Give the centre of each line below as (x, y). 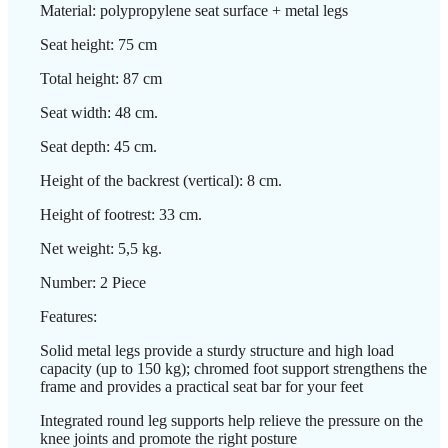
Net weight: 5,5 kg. (101, 248)
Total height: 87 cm (101, 78)
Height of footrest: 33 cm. (121, 214)
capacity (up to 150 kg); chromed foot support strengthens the (233, 368)
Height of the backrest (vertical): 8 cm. (161, 180)
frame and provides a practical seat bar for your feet (201, 386)
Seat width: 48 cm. (99, 112)
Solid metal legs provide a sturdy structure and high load (217, 350)
